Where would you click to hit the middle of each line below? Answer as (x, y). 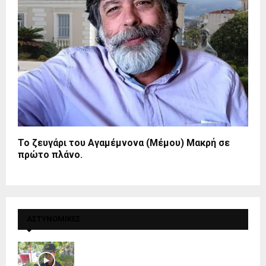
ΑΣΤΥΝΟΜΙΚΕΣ (54, 219)
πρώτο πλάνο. (50, 155)
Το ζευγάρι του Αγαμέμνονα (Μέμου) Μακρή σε (124, 143)
